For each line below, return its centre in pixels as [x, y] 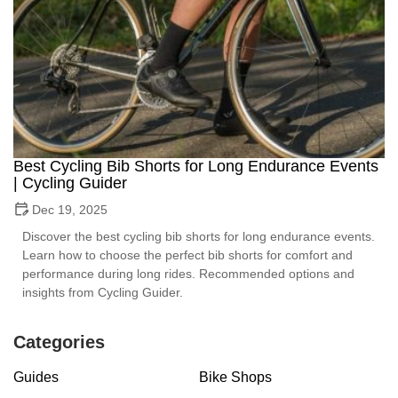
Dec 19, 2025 [70, 210]
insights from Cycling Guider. [103, 293]
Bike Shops [235, 378]
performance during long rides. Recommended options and [188, 274]
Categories [59, 342]
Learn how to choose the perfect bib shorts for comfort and [187, 255]
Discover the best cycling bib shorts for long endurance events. [199, 237]
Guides [36, 378]
